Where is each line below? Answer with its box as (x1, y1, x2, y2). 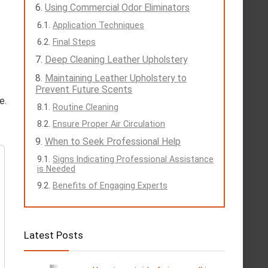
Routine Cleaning (53, 102, 118, 112)
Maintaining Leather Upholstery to (45, 72, 187, 84)
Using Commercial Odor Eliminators (45, 2, 190, 13)
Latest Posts (24, 229, 83, 241)
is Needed (37, 164, 75, 173)
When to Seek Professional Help (45, 136, 181, 147)
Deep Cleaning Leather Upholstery (45, 54, 187, 65)
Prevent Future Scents (35, 84, 132, 95)
